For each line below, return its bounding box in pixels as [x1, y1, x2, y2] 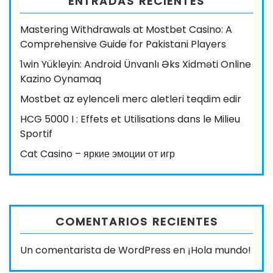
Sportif [20, 127, 52, 141]
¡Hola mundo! [188, 243, 251, 257]
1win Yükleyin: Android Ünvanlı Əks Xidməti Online [20, 57, 251, 71]
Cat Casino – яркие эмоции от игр [20, 147, 175, 161]
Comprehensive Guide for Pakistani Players [20, 37, 226, 51]
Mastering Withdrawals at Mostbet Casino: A [20, 23, 232, 37]
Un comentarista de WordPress [20, 243, 171, 257]
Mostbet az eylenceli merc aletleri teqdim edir [20, 92, 241, 106]
